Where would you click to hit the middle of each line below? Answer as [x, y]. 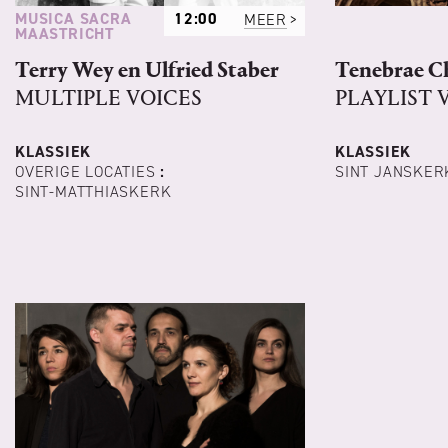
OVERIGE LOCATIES [85, 172]
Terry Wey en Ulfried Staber [147, 70]
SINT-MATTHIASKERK [93, 192]
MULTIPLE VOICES [108, 98]
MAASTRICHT [64, 34]
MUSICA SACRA [73, 19]
